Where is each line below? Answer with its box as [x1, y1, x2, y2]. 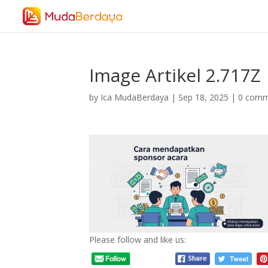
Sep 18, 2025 [178, 92, 229, 103]
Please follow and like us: [89, 234, 187, 245]
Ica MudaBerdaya [100, 92, 169, 103]
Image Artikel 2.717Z [89, 63, 261, 87]
